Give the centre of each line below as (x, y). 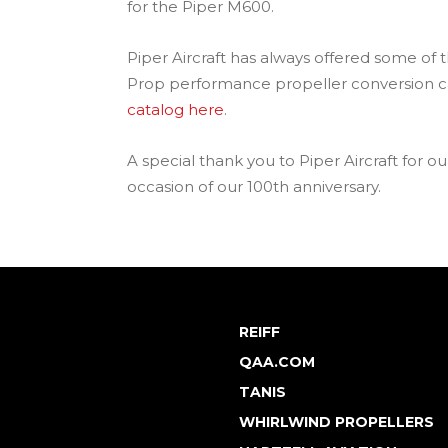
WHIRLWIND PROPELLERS (336, 422)
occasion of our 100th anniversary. (254, 186)
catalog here (175, 109)
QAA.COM (277, 362)
